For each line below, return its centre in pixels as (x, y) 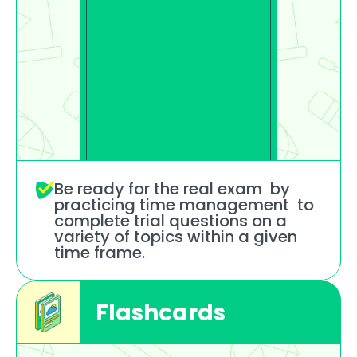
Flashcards (161, 312)
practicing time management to (184, 205)
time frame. (100, 253)
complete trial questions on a (171, 221)
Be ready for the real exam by (172, 189)
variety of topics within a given (176, 237)
